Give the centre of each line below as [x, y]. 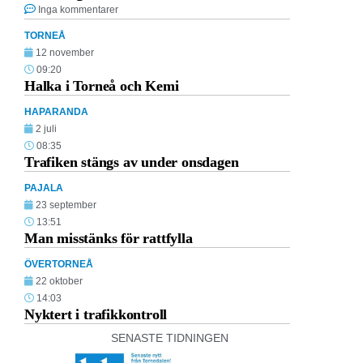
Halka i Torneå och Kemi [102, 85]
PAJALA [44, 188]
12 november [65, 52]
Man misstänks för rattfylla [109, 238]
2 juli [46, 128]
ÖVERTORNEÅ [59, 264]
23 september [66, 205]
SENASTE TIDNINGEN [169, 337]
